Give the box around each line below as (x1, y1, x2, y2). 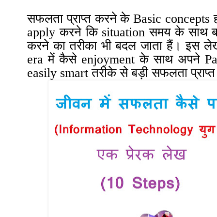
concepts (165, 12, 214, 26)
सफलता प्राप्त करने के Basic (27, 12, 165, 26)
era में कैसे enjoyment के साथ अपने (27, 52, 205, 67)
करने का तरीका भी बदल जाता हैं (27, 39, 173, 53)
